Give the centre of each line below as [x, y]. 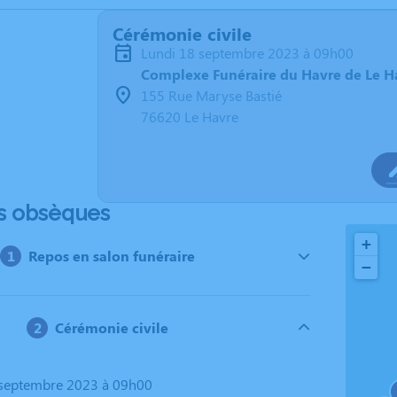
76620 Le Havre [190, 117]
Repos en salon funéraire [112, 256]
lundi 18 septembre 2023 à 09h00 [251, 53]
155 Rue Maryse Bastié [211, 95]
